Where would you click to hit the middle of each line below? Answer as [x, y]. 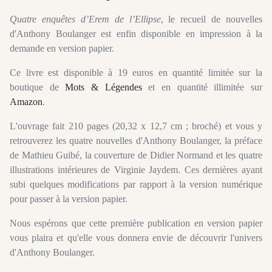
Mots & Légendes [104, 87]
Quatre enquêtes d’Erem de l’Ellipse [85, 19]
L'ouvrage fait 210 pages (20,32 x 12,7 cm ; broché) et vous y [136, 126]
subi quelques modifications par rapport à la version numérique [136, 185]
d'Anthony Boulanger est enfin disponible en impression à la [136, 34]
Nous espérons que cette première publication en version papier [136, 223]
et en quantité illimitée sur [202, 87]
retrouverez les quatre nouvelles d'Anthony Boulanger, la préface [136, 141]
